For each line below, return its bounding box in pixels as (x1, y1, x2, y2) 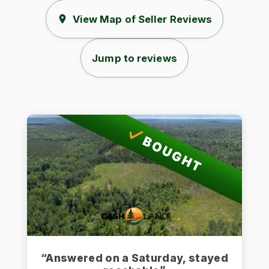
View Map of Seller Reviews (72, 13, 213, 25)
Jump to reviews (92, 52, 177, 64)
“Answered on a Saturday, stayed (41, 251, 228, 264)
